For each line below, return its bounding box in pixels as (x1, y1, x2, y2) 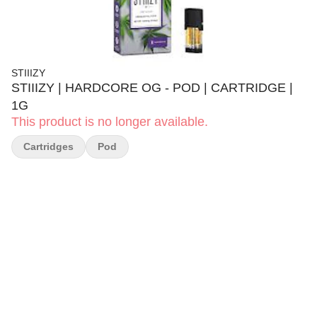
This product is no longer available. (11, 115, 208, 129)
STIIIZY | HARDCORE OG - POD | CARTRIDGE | (11, 81, 293, 95)
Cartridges (23, 141, 74, 152)
